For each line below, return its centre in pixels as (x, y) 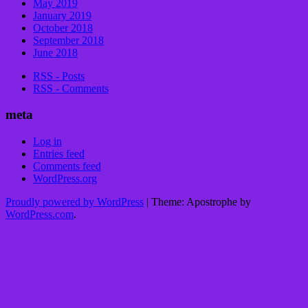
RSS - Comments (71, 88)
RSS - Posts (59, 76)
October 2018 (63, 27)
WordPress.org (65, 179)
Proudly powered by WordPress (75, 202)
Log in (47, 142)
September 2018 (68, 40)
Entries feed (59, 154)
